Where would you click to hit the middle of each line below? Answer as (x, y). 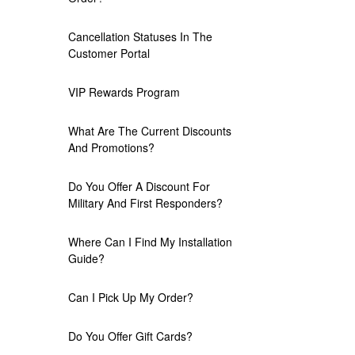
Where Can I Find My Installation (150, 242)
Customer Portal (109, 53)
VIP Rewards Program (124, 92)
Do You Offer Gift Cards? (130, 336)
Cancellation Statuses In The (140, 36)
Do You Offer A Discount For (139, 186)
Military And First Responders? (145, 203)
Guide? (86, 258)
